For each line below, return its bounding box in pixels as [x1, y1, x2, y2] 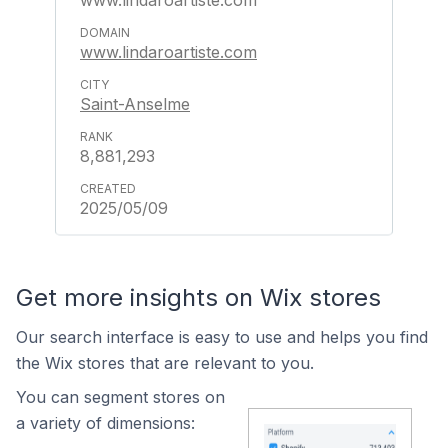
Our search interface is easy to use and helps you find [16, 327, 428, 347]
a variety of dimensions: [16, 413, 195, 433]
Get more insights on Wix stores [16, 283, 381, 312]
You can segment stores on [16, 387, 225, 407]
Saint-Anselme [80, 94, 190, 114]
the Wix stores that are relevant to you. [16, 353, 314, 373]
